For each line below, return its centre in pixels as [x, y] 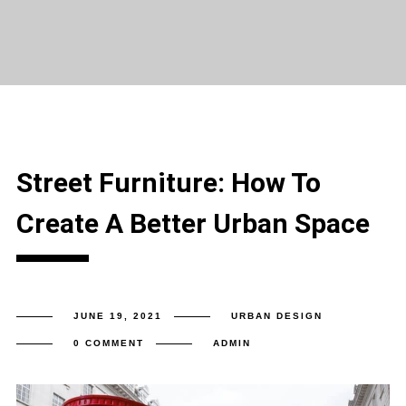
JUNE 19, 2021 [117, 316]
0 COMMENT [108, 343]
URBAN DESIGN [276, 316]
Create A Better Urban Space [193, 223]
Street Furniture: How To [168, 183]
